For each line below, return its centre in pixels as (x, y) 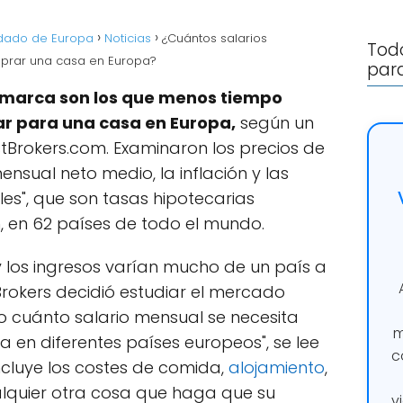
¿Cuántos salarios (215, 39)
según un (275, 123)
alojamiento (277, 368)
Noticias (128, 39)
